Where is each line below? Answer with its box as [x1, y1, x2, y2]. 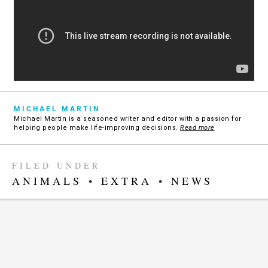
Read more [180, 124, 215, 132]
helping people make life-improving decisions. [14, 124, 180, 132]
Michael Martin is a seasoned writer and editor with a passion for [14, 115, 242, 123]
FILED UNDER [12, 160, 100, 172]
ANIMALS [12, 173, 82, 188]
